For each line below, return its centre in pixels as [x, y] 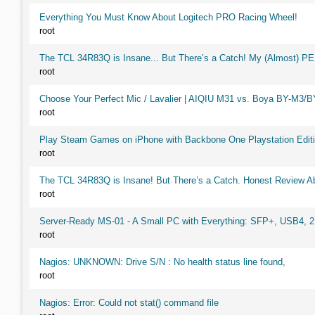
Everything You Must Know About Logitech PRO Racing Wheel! [168, 17]
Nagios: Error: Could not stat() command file [129, 303]
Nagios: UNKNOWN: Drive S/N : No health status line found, [162, 262]
